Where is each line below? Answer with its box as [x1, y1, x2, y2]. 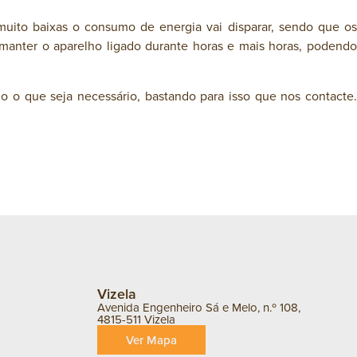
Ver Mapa [126, 331, 177, 349]
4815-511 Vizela [97, 311, 175, 328]
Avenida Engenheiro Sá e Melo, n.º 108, [97, 299, 300, 316]
